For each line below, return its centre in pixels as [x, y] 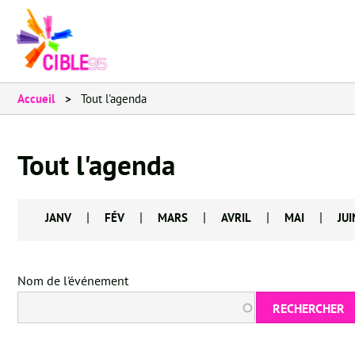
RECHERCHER [309, 308]
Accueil [36, 99]
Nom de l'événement [73, 281]
